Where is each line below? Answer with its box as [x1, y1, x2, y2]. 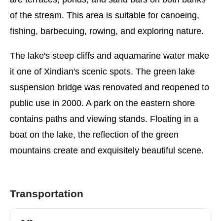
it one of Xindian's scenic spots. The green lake [10, 67, 195, 76]
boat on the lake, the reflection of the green [10, 130, 179, 140]
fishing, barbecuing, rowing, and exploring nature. [10, 26, 204, 36]
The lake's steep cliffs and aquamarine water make [10, 51, 209, 61]
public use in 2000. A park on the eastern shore [10, 98, 195, 108]
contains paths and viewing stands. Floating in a [10, 114, 198, 124]
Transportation [10, 188, 83, 199]
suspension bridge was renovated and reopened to [10, 82, 209, 92]
